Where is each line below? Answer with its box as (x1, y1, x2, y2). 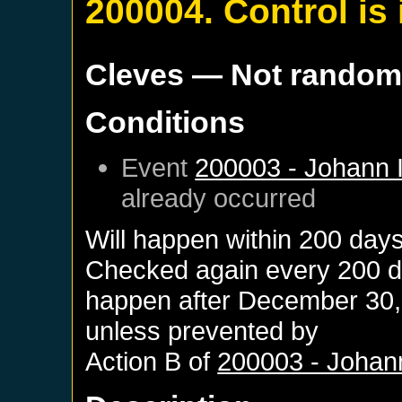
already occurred (121, 182, 317, 213)
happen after (85, 284, 239, 315)
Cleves (85, 57, 185, 92)
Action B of (85, 345, 218, 376)
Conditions (85, 104, 246, 139)
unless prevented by (85, 315, 319, 345)
